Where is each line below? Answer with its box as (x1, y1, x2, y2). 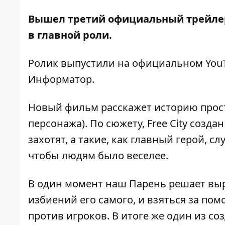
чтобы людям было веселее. (28, 149, 168, 163)
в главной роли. (28, 28, 112, 42)
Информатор (28, 72, 92, 86)
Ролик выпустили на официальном (28, 56, 205, 70)
